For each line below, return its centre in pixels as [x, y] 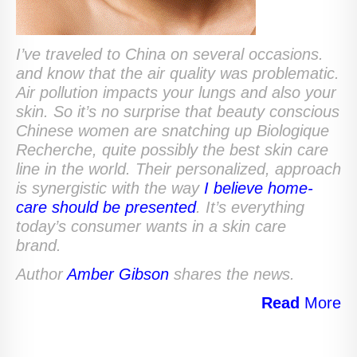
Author [41, 275]
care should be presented [106, 208]
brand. [43, 246]
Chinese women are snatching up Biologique [173, 131]
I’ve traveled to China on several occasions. [170, 55]
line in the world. [76, 169]
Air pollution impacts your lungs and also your [176, 93]
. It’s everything [250, 208]
